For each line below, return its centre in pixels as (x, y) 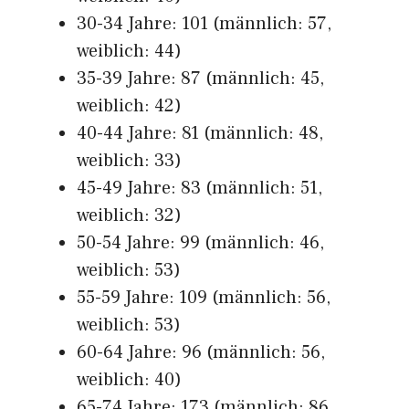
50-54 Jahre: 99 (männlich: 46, (200, 243)
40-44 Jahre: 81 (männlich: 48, (200, 133)
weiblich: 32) (129, 215)
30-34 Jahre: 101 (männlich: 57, (204, 24)
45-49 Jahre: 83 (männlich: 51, (199, 188)
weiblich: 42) (129, 106)
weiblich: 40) (129, 380)
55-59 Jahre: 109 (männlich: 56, (204, 298)
